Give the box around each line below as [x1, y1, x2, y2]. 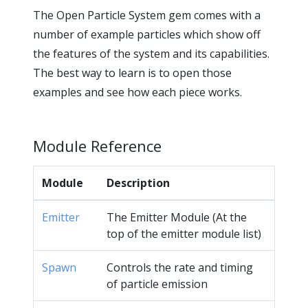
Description [107, 175, 170, 190]
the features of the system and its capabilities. [33, 45, 269, 61]
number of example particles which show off [33, 26, 261, 42]
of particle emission [107, 276, 208, 291]
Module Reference [33, 135, 166, 156]
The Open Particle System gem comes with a [33, 7, 261, 23]
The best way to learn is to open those [33, 65, 232, 80]
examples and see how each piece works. [33, 84, 242, 100]
